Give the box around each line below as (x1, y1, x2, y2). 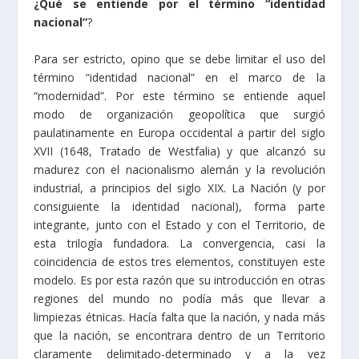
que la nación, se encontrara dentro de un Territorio (34, 327, 325, 343)
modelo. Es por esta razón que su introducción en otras (34, 272, 325, 288)
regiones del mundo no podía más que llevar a (34, 290, 325, 306)
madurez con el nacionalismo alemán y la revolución (34, 161, 325, 177)
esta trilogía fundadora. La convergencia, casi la (34, 235, 325, 251)
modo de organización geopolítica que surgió (34, 106, 325, 122)
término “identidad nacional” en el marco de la (34, 69, 325, 85)
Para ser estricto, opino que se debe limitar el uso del (34, 50, 325, 67)
